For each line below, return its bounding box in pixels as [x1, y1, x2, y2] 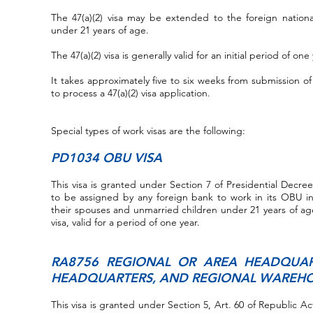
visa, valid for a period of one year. [51, 216, 200, 228]
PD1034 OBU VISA [51, 150, 162, 166]
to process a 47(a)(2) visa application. [51, 87, 210, 99]
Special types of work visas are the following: [51, 124, 245, 137]
